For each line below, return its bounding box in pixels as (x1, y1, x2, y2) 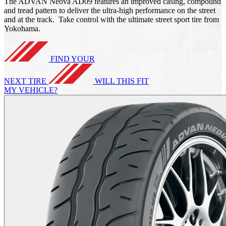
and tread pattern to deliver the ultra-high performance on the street (4, 6, 215, 15)
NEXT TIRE (4, 76, 48, 85)
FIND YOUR (50, 54, 95, 63)
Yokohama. (4, 24, 40, 33)
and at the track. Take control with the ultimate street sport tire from (4, 15, 219, 24)
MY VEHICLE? (4, 85, 58, 94)
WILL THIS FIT (95, 76, 149, 85)
